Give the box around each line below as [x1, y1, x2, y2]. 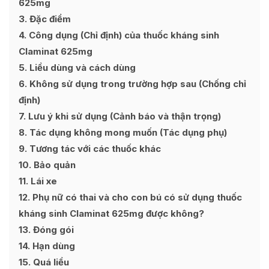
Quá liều [31, 256, 69, 268]
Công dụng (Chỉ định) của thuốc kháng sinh [26, 29, 219, 41]
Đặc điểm [27, 13, 71, 25]
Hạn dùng [30, 240, 75, 252]
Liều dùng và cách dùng [27, 62, 136, 73]
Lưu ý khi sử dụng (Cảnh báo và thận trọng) [26, 110, 221, 122]
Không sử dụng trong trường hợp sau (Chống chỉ [27, 78, 246, 89]
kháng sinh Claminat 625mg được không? [19, 208, 204, 219]
